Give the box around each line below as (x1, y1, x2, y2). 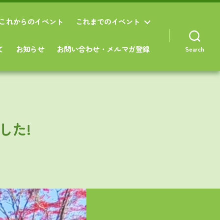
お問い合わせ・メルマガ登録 (56, 44, 150, 54)
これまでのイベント (75, 16, 140, 27)
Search (185, 45, 204, 53)
